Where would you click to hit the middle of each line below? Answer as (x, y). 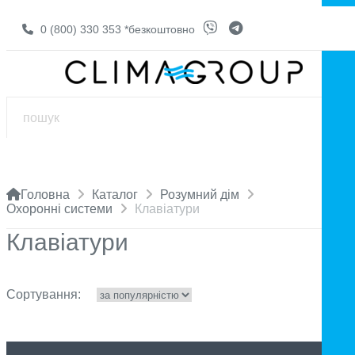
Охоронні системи (59, 209)
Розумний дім (200, 195)
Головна (45, 195)
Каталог (115, 195)
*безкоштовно (160, 29)
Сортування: (44, 294)
